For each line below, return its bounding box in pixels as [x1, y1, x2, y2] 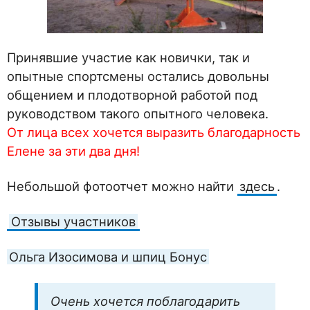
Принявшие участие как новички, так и [7, 50, 250, 66]
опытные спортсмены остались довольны [7, 69, 269, 84]
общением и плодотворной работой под [7, 87, 257, 103]
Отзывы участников [11, 214, 136, 230]
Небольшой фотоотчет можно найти [7, 179, 237, 194]
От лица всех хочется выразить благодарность [7, 125, 300, 140]
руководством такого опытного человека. [7, 106, 268, 122]
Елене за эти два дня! [7, 143, 140, 159]
